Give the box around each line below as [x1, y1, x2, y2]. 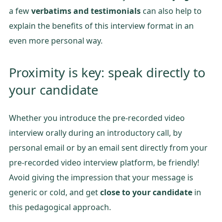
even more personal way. [9, 35, 103, 46]
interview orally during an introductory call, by [9, 127, 182, 138]
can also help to [141, 5, 202, 16]
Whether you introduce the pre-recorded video [9, 112, 185, 123]
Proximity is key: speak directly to [9, 63, 205, 81]
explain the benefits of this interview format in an [9, 20, 194, 31]
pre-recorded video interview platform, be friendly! [9, 157, 199, 168]
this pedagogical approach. [9, 201, 111, 213]
